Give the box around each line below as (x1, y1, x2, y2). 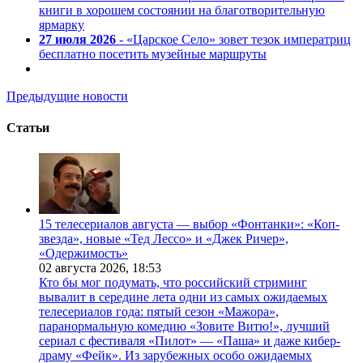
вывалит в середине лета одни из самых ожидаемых (39, 289, 327, 304)
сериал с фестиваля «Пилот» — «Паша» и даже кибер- (39, 333, 340, 348)
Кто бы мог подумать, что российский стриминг (39, 275, 307, 289)
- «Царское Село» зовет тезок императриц (116, 32, 351, 47)
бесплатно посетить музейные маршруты (39, 47, 267, 62)
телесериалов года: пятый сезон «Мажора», (39, 304, 279, 318)
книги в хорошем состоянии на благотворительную (39, 3, 325, 18)
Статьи (6, 121, 49, 135)
